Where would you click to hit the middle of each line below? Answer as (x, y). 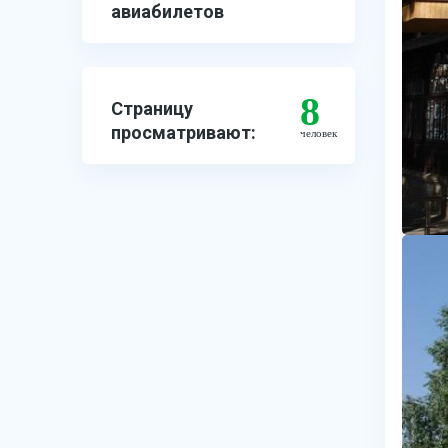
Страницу (152, 108)
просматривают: (183, 132)
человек (318, 133)
